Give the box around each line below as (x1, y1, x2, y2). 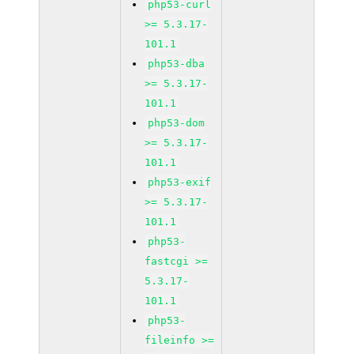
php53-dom (148, 117, 205, 129)
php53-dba (148, 58, 205, 70)
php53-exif (148, 176, 212, 188)
